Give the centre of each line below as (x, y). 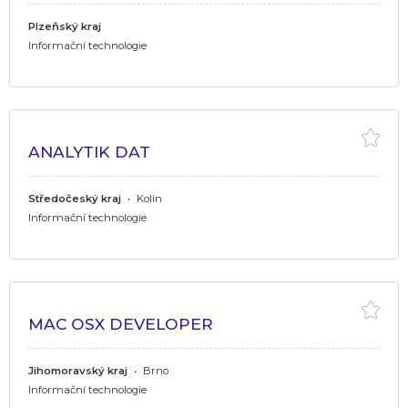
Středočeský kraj (75, 198)
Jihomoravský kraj (78, 370)
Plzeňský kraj (65, 26)
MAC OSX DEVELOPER (121, 323)
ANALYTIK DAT (89, 151)
